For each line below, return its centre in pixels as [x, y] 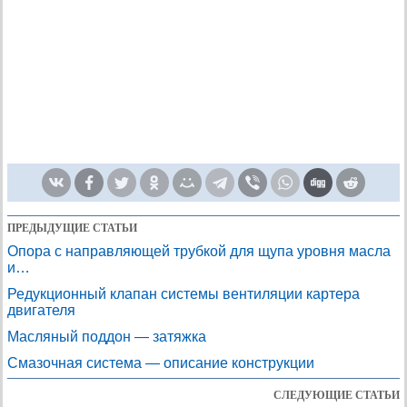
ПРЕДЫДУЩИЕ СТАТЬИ [72, 228]
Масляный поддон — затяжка [107, 337]
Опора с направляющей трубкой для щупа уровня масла [199, 251]
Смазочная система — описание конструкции [161, 363]
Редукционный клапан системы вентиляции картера [184, 294]
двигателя [41, 310]
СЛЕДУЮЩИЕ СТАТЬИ [337, 395]
